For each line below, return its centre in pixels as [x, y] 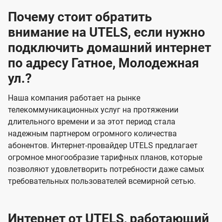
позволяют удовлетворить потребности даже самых [106, 169]
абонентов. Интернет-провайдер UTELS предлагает [103, 146]
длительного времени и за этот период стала [92, 122]
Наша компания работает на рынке [74, 98]
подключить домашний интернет [110, 48]
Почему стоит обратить [80, 17]
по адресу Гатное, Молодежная [104, 63]
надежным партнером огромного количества [92, 134]
